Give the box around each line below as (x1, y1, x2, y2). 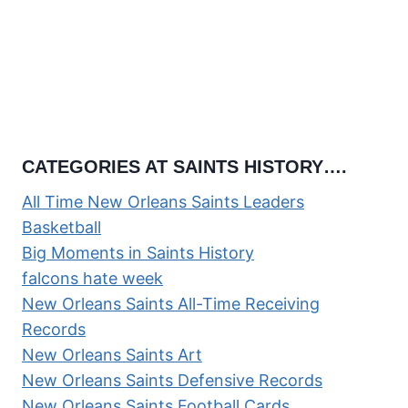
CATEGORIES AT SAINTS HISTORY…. (22, 157, 347, 178)
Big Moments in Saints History (22, 243, 254, 263)
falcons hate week (22, 269, 163, 289)
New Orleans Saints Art (22, 345, 202, 365)
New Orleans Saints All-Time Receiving (22, 294, 320, 314)
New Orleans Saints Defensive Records (22, 371, 322, 391)
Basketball (22, 218, 101, 238)
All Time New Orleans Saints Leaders (22, 192, 304, 212)
